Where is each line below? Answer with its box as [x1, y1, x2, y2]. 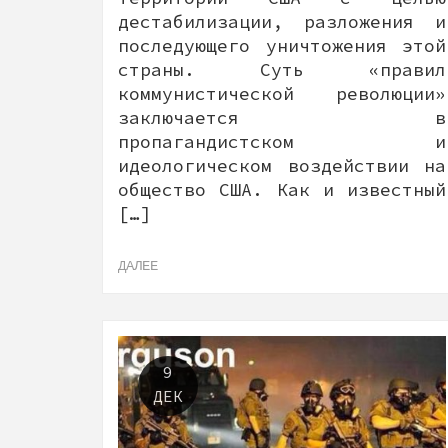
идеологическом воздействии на [118, 153, 446, 177]
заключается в [118, 105, 446, 129]
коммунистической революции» [118, 81, 446, 105]
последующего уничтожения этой [118, 33, 446, 57]
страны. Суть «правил [118, 57, 446, 81]
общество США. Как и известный [118, 177, 446, 201]
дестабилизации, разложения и [118, 9, 446, 33]
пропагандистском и [118, 129, 446, 153]
